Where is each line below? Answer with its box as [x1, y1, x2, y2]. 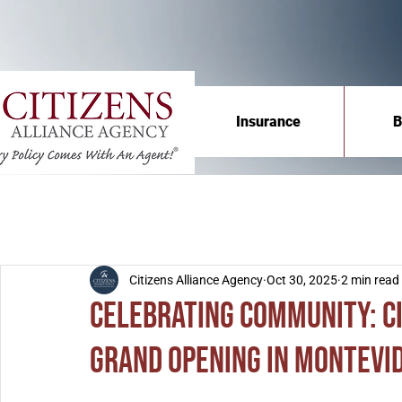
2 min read [341, 272, 399, 287]
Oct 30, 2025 [267, 272, 337, 287]
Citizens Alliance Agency [129, 272, 263, 287]
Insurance [236, 113, 301, 130]
